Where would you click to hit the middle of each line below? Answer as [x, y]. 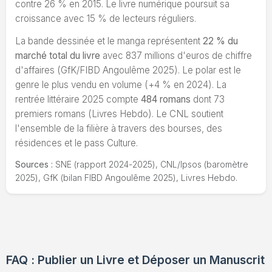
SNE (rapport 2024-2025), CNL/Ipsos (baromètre [151, 165]
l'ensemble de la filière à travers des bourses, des [119, 128]
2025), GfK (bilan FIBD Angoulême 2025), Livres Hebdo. [126, 178]
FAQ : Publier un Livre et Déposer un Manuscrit [135, 260]
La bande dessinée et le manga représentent [109, 41]
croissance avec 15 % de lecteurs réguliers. [106, 18]
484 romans [166, 99]
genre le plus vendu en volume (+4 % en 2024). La [121, 84]
